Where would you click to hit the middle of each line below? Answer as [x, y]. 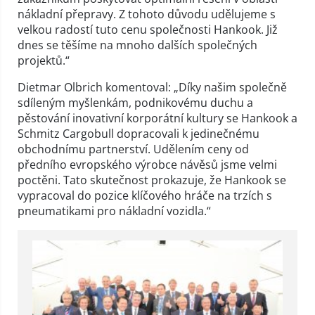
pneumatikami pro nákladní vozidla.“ [114, 211]
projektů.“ [44, 60]
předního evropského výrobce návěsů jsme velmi [147, 164]
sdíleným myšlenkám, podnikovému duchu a [135, 102]
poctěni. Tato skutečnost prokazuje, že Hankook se [152, 180]
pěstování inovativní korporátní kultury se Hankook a [157, 118]
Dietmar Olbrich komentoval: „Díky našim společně [152, 87]
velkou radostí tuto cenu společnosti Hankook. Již [148, 29]
